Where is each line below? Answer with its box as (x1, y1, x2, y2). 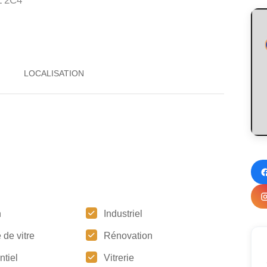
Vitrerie (103, 253, 134, 263)
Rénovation (103, 231, 153, 241)
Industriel (103, 209, 142, 219)
